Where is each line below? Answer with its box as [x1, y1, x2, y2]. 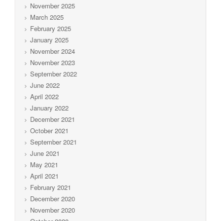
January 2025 [30, 35, 69, 44]
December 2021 [30, 114, 75, 124]
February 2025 [30, 23, 71, 33]
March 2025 [30, 12, 64, 22]
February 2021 [30, 182, 71, 192]
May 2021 [30, 159, 58, 169]
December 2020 [30, 193, 75, 203]
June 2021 [30, 148, 60, 158]
